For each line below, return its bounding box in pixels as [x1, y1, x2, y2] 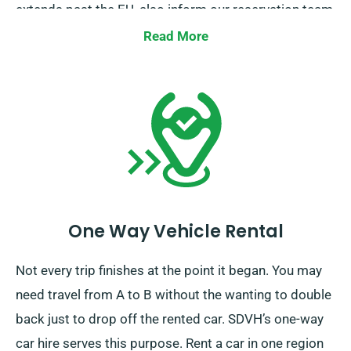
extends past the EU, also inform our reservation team [16, 2, 333, 18]
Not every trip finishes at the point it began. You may [16, 262, 322, 279]
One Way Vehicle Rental [67, 219, 284, 244]
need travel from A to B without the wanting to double [16, 287, 331, 303]
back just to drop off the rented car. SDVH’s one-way [16, 311, 324, 327]
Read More [143, 28, 208, 45]
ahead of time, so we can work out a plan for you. [16, 26, 304, 42]
